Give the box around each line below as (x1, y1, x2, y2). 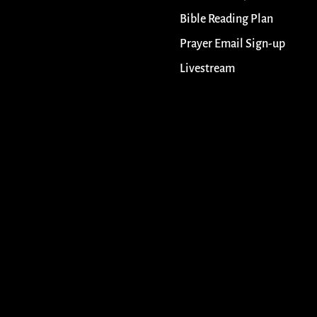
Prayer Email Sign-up (179, 38, 285, 51)
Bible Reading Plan (179, 13, 273, 26)
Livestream (179, 62, 235, 76)
